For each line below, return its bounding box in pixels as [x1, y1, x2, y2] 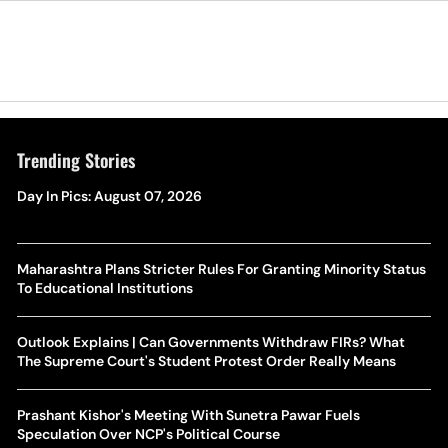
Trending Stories [16, 147, 135, 173]
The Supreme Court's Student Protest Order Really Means [16, 352, 396, 370]
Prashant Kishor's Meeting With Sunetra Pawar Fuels [16, 406, 360, 424]
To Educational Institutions [16, 279, 193, 297]
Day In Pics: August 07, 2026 [16, 187, 202, 205]
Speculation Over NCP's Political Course [16, 425, 280, 443]
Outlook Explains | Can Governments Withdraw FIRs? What [16, 333, 405, 351]
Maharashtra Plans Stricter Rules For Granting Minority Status [16, 260, 426, 278]
